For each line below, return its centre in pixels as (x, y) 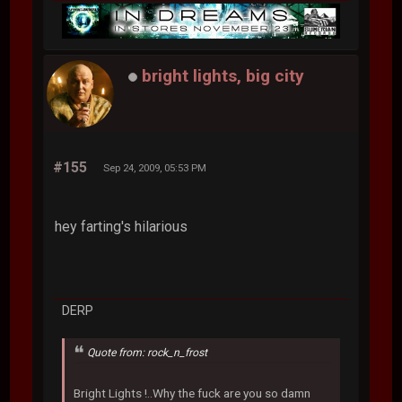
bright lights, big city (223, 76)
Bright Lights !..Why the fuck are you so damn (192, 393)
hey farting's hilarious (122, 227)
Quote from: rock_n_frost (148, 353)
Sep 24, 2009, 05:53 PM (155, 168)
